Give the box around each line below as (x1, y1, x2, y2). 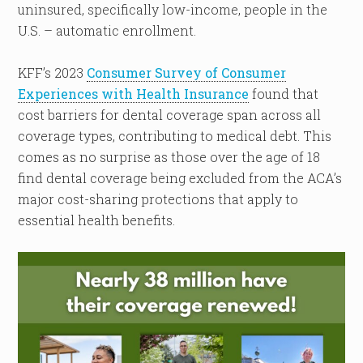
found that (249, 85, 319, 102)
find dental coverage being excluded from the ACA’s (18, 169, 343, 186)
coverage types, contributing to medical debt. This (18, 127, 332, 144)
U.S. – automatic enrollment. (18, 22, 197, 39)
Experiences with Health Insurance (18, 85, 250, 102)
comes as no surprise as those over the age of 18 (18, 148, 321, 165)
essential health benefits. (18, 211, 176, 228)
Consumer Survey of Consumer (87, 64, 287, 81)
